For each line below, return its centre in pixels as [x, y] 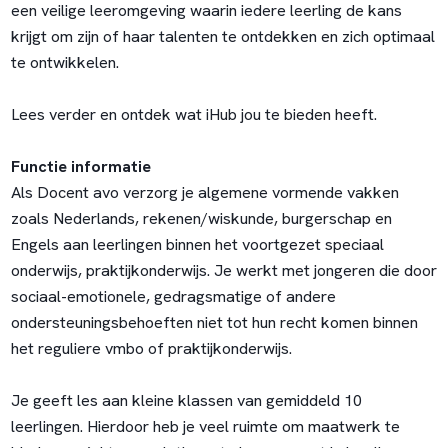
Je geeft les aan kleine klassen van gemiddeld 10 [186, 401]
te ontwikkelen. [64, 63]
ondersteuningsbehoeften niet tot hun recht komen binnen [214, 323]
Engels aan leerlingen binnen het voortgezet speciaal [197, 245]
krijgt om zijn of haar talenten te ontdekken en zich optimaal [222, 37]
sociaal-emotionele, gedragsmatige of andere [173, 297]
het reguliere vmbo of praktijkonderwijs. [151, 349]
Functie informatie [80, 167]
